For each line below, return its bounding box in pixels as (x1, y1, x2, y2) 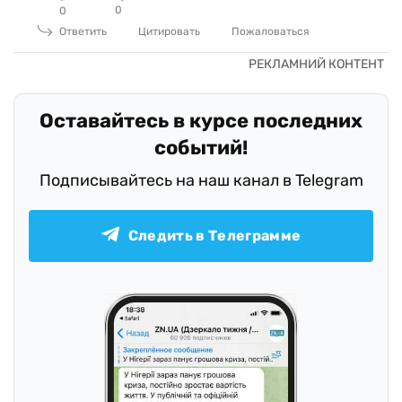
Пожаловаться (232, 24, 310, 38)
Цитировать (138, 24, 200, 38)
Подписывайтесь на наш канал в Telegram (39, 170, 363, 190)
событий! (154, 135, 248, 160)
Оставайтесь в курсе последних (39, 108, 363, 133)
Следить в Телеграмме (127, 227, 301, 245)
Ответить (59, 24, 107, 38)
